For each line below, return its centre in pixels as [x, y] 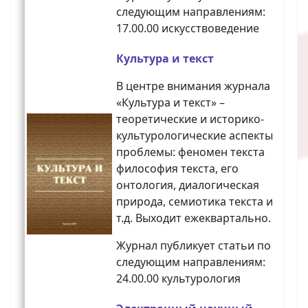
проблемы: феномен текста [190, 152]
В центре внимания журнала [193, 86]
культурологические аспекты [195, 136]
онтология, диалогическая [188, 185]
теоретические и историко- [190, 119]
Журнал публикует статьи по [194, 246]
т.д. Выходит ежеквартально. [194, 218]
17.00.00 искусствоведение [188, 29]
